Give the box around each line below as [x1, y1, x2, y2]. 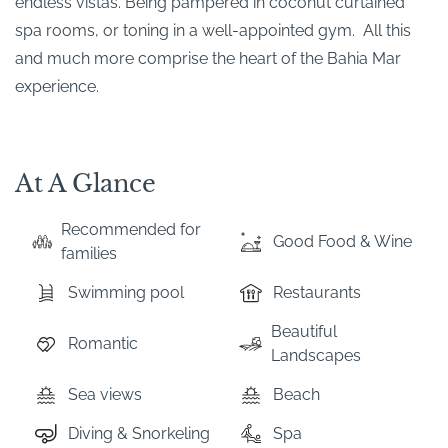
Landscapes [271, 345, 362, 365]
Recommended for [61, 219, 202, 239]
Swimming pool [68, 282, 184, 302]
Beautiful [271, 321, 338, 341]
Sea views [68, 384, 142, 404]
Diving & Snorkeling [68, 423, 210, 443]
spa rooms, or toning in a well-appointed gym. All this [15, 20, 411, 40]
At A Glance [15, 168, 156, 198]
